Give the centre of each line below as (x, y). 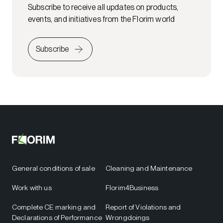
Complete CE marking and (54, 207)
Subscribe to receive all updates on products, (103, 7)
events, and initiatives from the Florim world (102, 19)
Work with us (32, 187)
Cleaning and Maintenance (149, 168)
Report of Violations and (143, 207)
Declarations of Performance (57, 217)
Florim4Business (132, 187)
